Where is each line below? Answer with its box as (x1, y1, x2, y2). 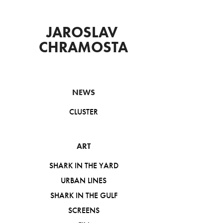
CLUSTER (69, 107, 98, 116)
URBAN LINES (61, 176, 107, 185)
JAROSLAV (46, 23, 117, 41)
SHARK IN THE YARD (49, 161, 118, 170)
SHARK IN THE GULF (50, 191, 117, 200)
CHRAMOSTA (39, 38, 128, 56)
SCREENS (68, 206, 100, 215)
